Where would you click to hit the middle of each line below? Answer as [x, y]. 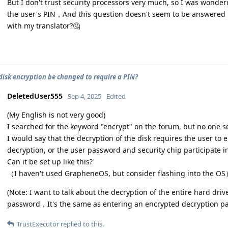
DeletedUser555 [35, 96]
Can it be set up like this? [50, 162]
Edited [116, 96]
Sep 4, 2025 [84, 96]
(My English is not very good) [56, 115]
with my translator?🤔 [44, 26]
